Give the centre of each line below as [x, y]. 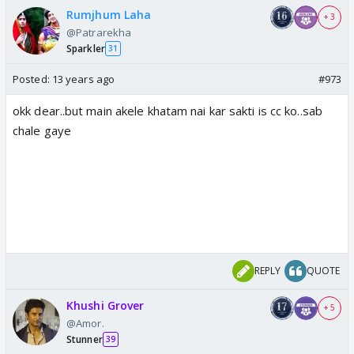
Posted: [32, 79]
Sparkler [86, 48]
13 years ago [83, 79]
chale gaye [42, 130]
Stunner [85, 339]
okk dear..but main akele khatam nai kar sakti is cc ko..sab [168, 110]
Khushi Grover [105, 305]
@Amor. [85, 323]
